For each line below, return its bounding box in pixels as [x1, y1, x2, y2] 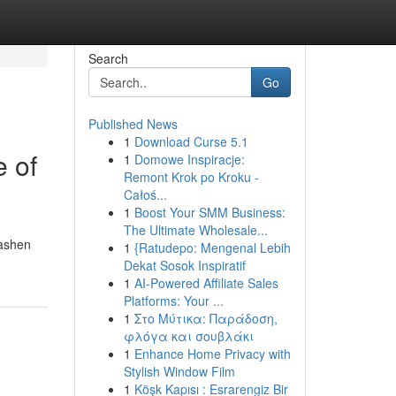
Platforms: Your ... [123, 292, 224, 309]
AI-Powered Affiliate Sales [133, 274, 278, 292]
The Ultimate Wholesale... [123, 221, 268, 239]
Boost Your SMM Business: [133, 203, 286, 221]
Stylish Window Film [123, 362, 235, 380]
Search [88, 49, 128, 67]
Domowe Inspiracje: [133, 150, 245, 168]
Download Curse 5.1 [133, 133, 248, 150]
